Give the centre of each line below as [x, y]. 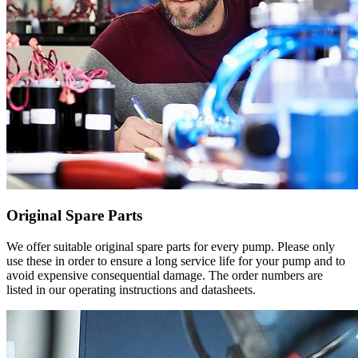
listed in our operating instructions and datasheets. [131, 290]
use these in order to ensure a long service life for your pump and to [176, 261]
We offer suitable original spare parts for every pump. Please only [171, 247]
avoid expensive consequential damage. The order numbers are [165, 276]
